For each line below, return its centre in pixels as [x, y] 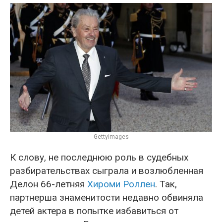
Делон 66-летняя [49, 184]
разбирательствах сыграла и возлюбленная [107, 171]
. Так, [166, 184]
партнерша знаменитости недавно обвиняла [107, 198]
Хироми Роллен [121, 184]
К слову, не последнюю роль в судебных [99, 158]
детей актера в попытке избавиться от [94, 211]
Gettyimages [111, 137]
